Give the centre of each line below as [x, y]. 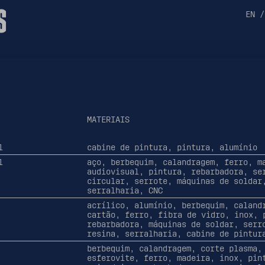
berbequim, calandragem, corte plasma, [174, 248]
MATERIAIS [108, 120]
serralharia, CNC [125, 190]
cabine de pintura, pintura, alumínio [172, 147]
